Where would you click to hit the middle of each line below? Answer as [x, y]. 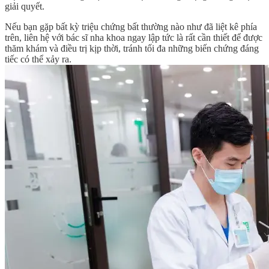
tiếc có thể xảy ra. [38, 59]
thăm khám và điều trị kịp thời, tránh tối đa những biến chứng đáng [132, 49]
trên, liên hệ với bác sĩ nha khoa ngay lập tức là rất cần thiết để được [134, 38]
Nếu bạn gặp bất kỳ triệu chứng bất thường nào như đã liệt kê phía [131, 27]
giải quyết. [25, 7]
